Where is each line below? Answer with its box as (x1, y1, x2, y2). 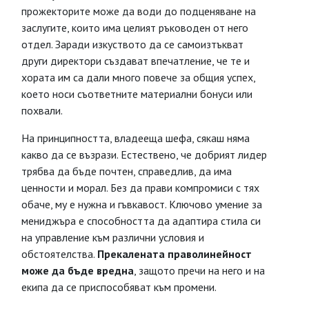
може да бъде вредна (21, 263, 134, 277)
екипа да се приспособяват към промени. (21, 280, 217, 294)
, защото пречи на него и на (134, 263, 265, 277)
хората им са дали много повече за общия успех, (21, 70, 255, 84)
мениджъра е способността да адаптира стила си (21, 214, 261, 228)
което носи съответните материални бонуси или (21, 87, 252, 101)
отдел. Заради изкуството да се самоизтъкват (21, 37, 243, 51)
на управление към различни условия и (21, 230, 204, 244)
